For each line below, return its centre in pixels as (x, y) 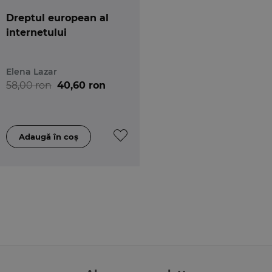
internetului (36, 32)
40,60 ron (81, 85)
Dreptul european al (57, 18)
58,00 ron (29, 85)
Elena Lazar (31, 71)
